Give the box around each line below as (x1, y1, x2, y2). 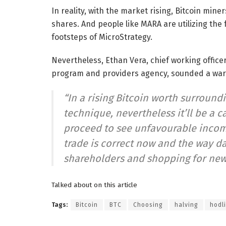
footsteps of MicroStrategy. (51, 32, 152, 42)
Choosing (133, 201, 163, 209)
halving (175, 201, 198, 209)
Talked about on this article (51, 180, 137, 189)
